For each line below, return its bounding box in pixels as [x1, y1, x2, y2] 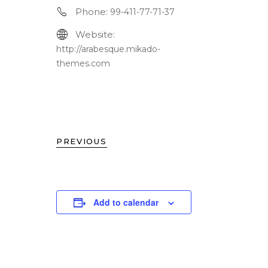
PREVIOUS [56, 136, 107, 147]
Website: [75, 29, 115, 41]
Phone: [75, 6, 108, 18]
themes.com [56, 58, 110, 69]
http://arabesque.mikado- [56, 44, 160, 55]
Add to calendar [93, 196, 159, 209]
